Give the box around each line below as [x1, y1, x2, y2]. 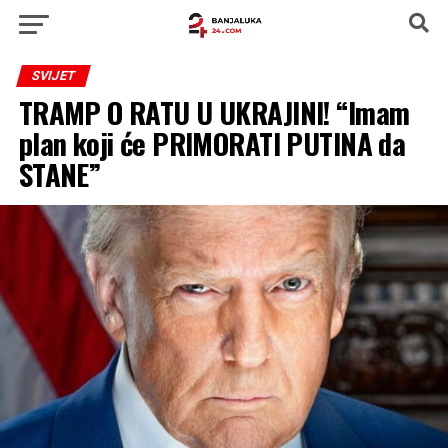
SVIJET [29, 68, 77, 83]
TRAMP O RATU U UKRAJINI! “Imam [18, 91, 410, 133]
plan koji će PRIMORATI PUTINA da [18, 122, 406, 164]
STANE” [18, 153, 101, 195]
